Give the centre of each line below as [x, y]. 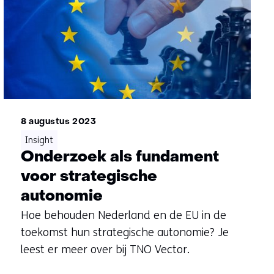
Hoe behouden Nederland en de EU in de [123, 216]
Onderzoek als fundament [120, 158]
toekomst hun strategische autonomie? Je [124, 233]
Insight [39, 140]
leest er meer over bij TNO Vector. [105, 250]
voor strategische [89, 177]
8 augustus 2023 [58, 122]
